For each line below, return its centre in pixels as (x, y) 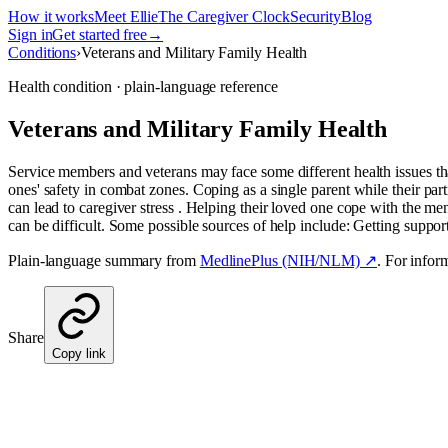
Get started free (100, 34)
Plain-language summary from (102, 260)
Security (315, 16)
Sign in (30, 34)
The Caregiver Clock (224, 16)
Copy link (78, 353)
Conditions (42, 52)
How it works (51, 16)
